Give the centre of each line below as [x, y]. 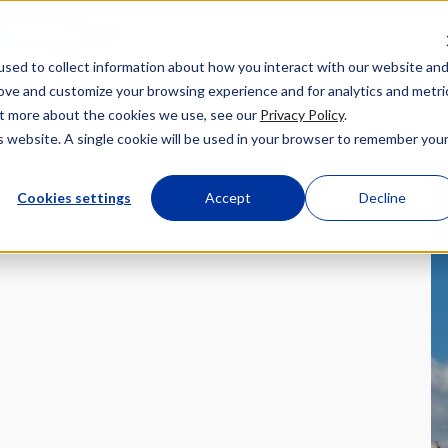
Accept [228, 197]
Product [325, 38]
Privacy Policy [301, 114]
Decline [382, 197]
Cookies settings [74, 197]
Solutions [199, 38]
